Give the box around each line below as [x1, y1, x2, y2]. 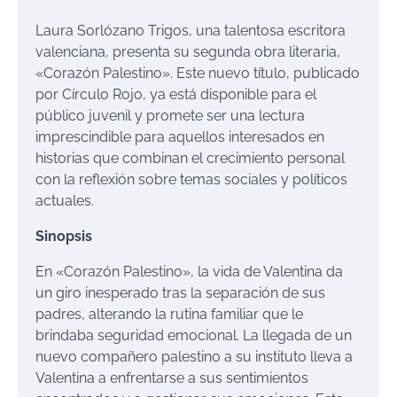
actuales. [35, 192, 94, 210]
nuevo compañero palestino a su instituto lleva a [35, 348, 353, 366]
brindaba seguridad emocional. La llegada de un [35, 327, 352, 345]
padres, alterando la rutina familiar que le [35, 306, 303, 323]
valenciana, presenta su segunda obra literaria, [35, 43, 340, 61]
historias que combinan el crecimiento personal [35, 150, 345, 167]
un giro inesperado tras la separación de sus [35, 284, 325, 302]
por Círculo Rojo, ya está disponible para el [35, 86, 316, 104]
